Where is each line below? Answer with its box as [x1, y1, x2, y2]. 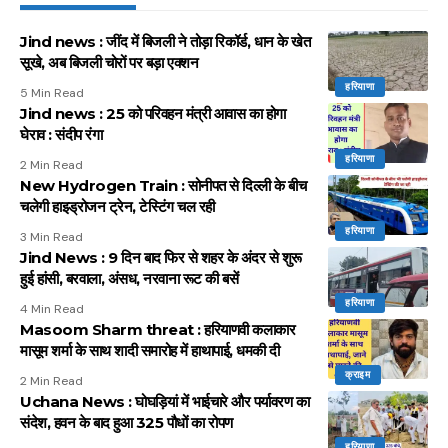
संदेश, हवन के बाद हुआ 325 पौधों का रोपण [20, 413, 233, 433]
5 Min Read [20, 85, 84, 102]
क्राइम [345, 368, 371, 382]
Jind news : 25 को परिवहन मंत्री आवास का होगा [20, 104, 286, 124]
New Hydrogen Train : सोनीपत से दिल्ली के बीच [20, 176, 306, 196]
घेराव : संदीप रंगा [20, 125, 102, 145]
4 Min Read [20, 301, 84, 318]
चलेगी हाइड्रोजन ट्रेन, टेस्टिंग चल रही [20, 197, 215, 217]
